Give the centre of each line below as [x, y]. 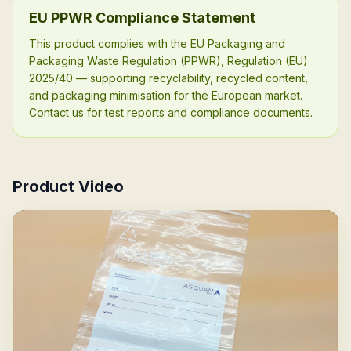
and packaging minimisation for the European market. [166, 95]
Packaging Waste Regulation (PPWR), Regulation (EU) [168, 61]
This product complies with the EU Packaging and [157, 43]
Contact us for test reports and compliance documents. [171, 112]
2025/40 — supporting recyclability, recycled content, [168, 78]
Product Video [68, 186]
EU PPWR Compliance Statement [142, 18]
